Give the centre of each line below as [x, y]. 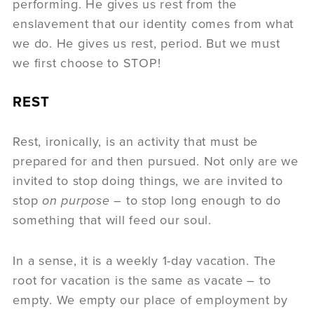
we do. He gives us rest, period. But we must [146, 43]
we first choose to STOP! [87, 63]
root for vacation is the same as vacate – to [142, 280]
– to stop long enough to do [195, 200]
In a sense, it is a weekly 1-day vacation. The [144, 260]
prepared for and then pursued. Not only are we [156, 161]
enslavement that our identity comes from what [153, 23]
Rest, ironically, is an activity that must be [136, 141]
